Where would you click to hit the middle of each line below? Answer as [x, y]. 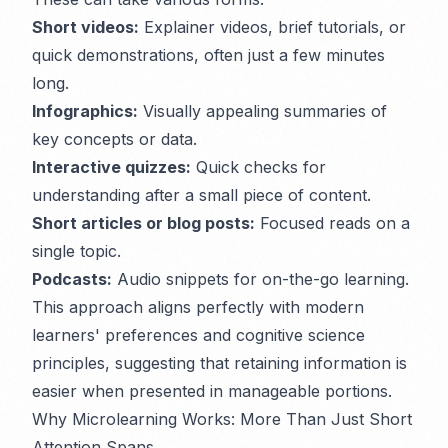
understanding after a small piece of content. [201, 195]
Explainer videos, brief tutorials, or [272, 27]
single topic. [76, 251]
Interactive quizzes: [111, 167]
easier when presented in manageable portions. [212, 391]
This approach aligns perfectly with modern [198, 307]
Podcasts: [72, 279]
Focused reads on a [332, 223]
